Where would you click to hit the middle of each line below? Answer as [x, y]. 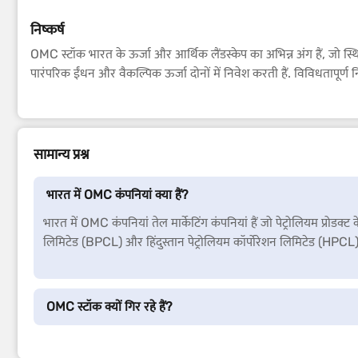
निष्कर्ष [47, 30]
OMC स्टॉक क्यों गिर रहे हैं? [109, 306]
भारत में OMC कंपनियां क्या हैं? [117, 195]
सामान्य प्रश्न [62, 154]
